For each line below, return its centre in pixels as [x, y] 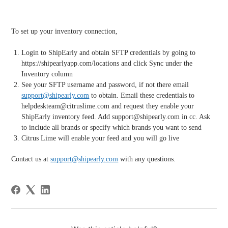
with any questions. [147, 159]
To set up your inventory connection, [66, 32]
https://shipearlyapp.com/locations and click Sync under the [107, 64]
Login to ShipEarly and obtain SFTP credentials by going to [109, 53]
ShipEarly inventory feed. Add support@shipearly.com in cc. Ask [116, 117]
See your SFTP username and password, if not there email [105, 85]
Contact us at [31, 159]
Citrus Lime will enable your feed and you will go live [101, 138]
